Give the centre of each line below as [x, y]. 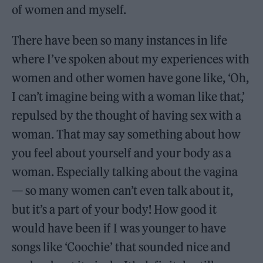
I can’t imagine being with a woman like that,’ [129, 96]
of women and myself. [69, 9]
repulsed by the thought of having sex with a [127, 115]
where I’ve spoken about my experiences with [131, 59]
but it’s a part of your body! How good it [114, 209]
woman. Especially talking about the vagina [125, 171]
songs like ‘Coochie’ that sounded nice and [122, 247]
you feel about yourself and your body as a [122, 153]
